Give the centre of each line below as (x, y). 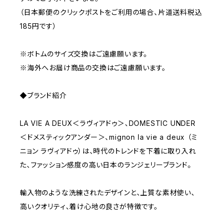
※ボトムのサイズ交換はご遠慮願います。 (84, 54)
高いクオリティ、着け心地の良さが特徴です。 (89, 206)
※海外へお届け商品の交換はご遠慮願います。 (93, 67)
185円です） (38, 26)
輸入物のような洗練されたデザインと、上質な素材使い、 (108, 192)
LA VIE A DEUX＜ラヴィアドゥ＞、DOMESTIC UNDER (108, 123)
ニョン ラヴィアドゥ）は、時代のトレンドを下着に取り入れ (108, 151)
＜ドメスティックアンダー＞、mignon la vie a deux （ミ (109, 137)
